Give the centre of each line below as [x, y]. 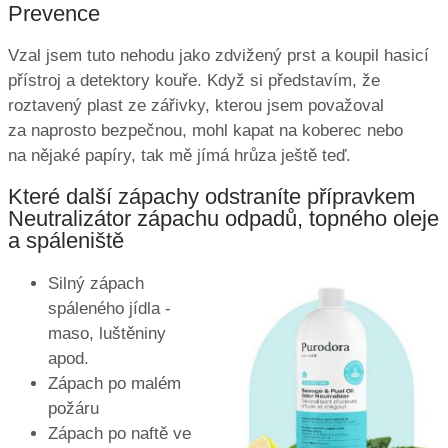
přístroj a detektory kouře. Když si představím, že [194, 81]
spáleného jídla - [109, 308]
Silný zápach [96, 283]
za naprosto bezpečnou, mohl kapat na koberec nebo [205, 131]
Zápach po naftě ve [119, 433]
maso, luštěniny [107, 333]
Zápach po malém [114, 383]
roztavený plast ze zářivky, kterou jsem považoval [196, 106]
